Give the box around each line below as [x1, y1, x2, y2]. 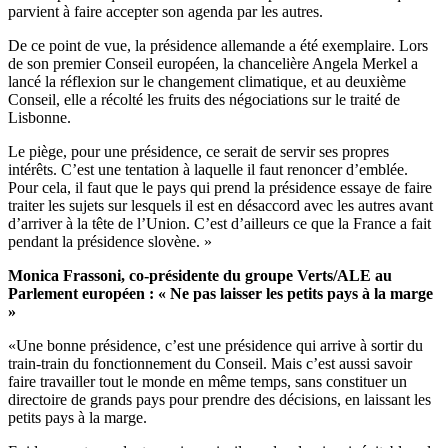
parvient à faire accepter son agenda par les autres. [8, 3, 323, 21]
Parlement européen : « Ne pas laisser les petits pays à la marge [8, 285, 433, 303]
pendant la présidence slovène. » [8, 233, 212, 251]
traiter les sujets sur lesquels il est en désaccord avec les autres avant [8, 197, 433, 215]
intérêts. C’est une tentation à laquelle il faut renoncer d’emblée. [8, 161, 408, 179]
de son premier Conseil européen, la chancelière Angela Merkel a [8, 55, 418, 73]
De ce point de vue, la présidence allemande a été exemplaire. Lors [8, 37, 428, 55]
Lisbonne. [8, 109, 71, 127]
